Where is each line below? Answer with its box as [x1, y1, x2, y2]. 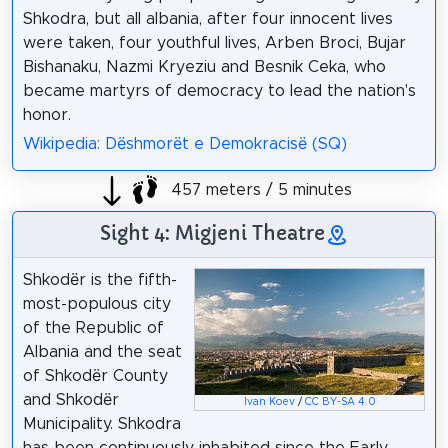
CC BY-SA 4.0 [304, 396, 376, 407]
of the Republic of [22, 319, 164, 336]
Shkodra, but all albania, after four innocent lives [22, 10, 393, 27]
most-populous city [22, 295, 171, 312]
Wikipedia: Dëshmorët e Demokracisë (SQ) [22, 135, 347, 152]
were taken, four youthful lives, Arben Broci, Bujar [22, 34, 406, 51]
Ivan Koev [243, 396, 295, 407]
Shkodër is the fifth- [22, 271, 177, 288]
